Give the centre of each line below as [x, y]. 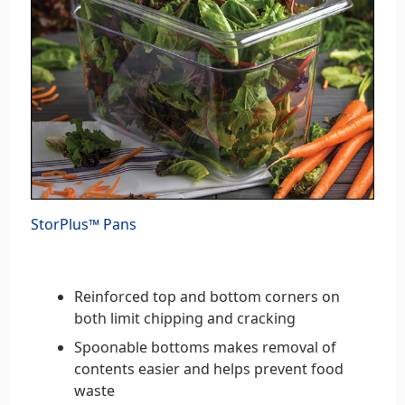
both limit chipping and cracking [185, 318]
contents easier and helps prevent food [209, 368]
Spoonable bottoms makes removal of [205, 347]
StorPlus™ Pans [84, 224]
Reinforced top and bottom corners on [207, 296]
